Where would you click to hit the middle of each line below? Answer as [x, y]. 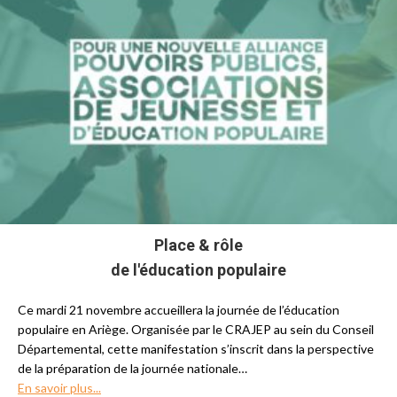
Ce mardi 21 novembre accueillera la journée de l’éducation [179, 310]
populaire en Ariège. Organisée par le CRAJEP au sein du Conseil [196, 329]
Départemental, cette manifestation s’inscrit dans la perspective [196, 349]
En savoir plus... [59, 388]
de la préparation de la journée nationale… [132, 368]
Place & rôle [198, 245]
